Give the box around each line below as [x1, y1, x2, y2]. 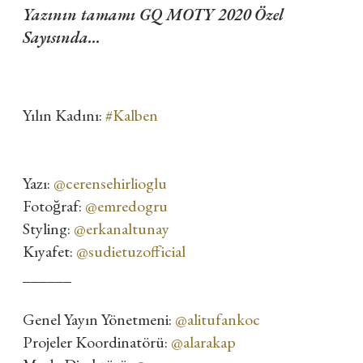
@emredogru [85, 195, 168, 216]
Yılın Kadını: [23, 105, 105, 126]
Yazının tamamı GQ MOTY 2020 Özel [23, 4, 284, 25]
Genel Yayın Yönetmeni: [23, 309, 175, 330]
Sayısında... [23, 27, 105, 48]
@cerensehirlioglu [53, 173, 167, 194]
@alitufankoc [175, 309, 260, 330]
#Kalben [105, 105, 158, 126]
